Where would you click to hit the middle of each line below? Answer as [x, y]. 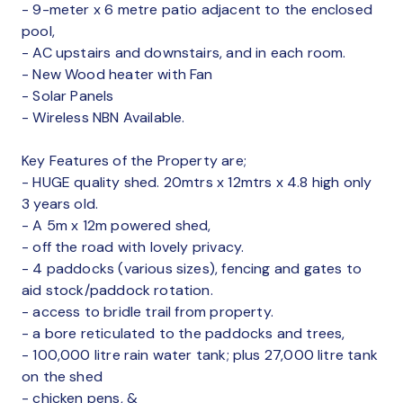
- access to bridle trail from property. [148, 311]
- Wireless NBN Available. [103, 117]
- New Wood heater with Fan [117, 74]
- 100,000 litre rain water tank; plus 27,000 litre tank [200, 354]
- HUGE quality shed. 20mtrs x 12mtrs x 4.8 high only [197, 182]
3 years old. [60, 203]
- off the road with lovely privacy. [133, 246]
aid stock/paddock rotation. [117, 290]
